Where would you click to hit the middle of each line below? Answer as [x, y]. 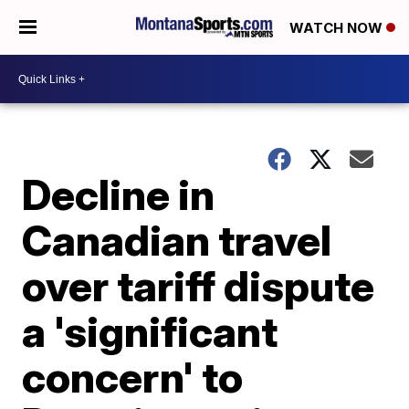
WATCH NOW [338, 28]
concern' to [133, 377]
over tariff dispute [199, 286]
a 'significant [150, 331]
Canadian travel [177, 240]
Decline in [119, 194]
